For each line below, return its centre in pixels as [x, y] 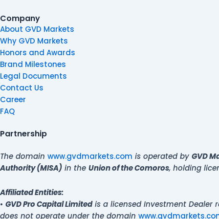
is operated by [162, 156]
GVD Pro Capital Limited [49, 204]
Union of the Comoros [129, 168]
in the [75, 168]
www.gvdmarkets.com [90, 156]
